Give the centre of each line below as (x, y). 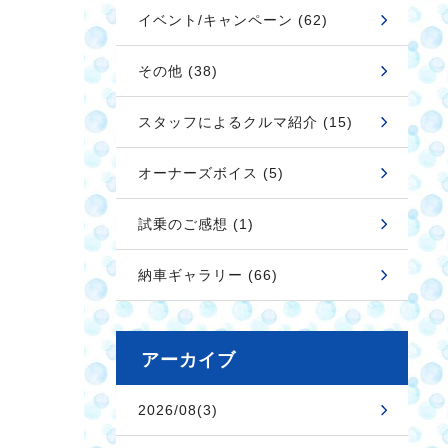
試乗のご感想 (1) (196, 224)
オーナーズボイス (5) (211, 173)
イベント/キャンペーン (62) (233, 20)
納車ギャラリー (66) (208, 275)
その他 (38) (178, 71)
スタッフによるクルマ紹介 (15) (245, 122)
